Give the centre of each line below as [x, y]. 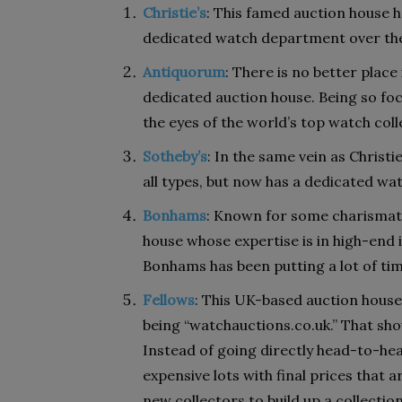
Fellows [169, 300]
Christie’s [175, 13]
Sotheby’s [175, 156]
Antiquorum [184, 72]
